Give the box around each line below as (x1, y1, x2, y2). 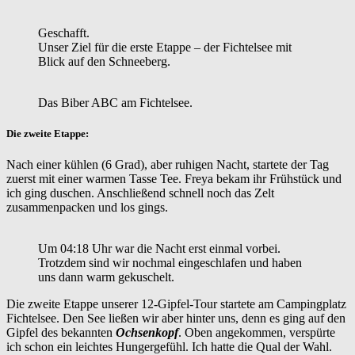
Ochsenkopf (116, 326, 178, 340)
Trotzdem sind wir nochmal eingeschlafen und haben (38, 256, 302, 270)
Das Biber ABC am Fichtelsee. (38, 95, 193, 109)
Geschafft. (38, 25, 90, 40)
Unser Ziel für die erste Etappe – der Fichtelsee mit (38, 40, 292, 54)
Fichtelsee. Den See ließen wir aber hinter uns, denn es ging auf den (6, 311, 345, 326)
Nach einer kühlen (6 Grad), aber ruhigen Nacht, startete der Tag (6, 158, 329, 172)
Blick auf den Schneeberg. (38, 54, 170, 68)
